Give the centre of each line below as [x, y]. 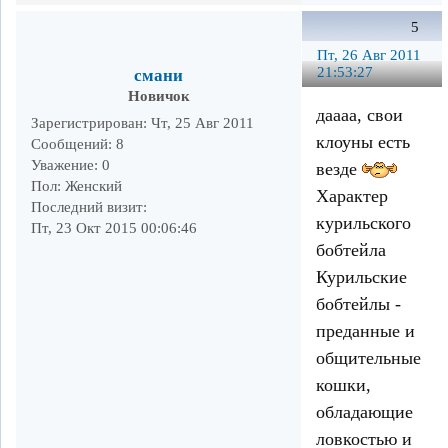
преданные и [365, 331]
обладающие [364, 412]
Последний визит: [89, 206]
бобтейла [351, 250]
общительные [368, 358]
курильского [363, 223]
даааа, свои [359, 115]
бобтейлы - [358, 304]
